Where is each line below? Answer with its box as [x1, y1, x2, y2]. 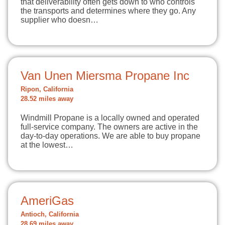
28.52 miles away [21, 95, 73, 102]
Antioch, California [21, 211, 79, 218]
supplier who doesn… [21, 16, 98, 24]
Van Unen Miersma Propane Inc [21, 69, 189, 82]
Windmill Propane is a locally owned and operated [21, 114, 199, 122]
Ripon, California [21, 86, 73, 93]
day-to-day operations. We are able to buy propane [21, 132, 200, 140]
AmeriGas [21, 194, 74, 207]
